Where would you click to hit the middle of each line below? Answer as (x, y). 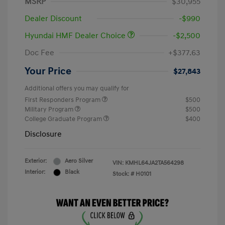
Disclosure (43, 134)
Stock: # (123, 174)
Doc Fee (39, 53)
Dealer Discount (53, 19)
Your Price (48, 72)
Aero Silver (79, 161)
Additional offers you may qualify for (77, 89)
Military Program (50, 110)
